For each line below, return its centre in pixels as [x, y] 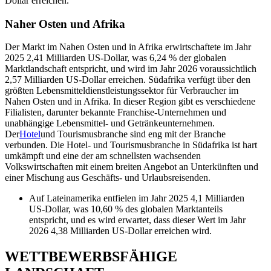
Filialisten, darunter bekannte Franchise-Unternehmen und [116, 113]
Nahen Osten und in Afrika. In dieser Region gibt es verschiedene [130, 102]
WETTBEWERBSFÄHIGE [91, 257]
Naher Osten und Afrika [65, 24]
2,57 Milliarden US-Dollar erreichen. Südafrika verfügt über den [128, 80]
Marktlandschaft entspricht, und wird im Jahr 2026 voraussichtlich [131, 69]
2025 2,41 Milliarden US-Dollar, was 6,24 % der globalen [116, 58]
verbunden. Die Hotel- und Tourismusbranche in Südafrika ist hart [131, 145]
